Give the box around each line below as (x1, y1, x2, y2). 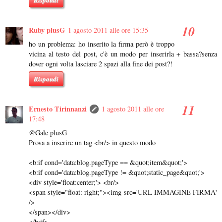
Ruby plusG (29, 25, 65, 36)
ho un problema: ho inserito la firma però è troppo (29, 39, 174, 49)
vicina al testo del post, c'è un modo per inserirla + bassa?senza (29, 49, 217, 59)
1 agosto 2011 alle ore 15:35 (68, 25, 148, 35)
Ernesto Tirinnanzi (29, 104, 87, 114)
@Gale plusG (29, 128, 67, 138)
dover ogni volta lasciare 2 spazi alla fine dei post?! (29, 59, 172, 69)
